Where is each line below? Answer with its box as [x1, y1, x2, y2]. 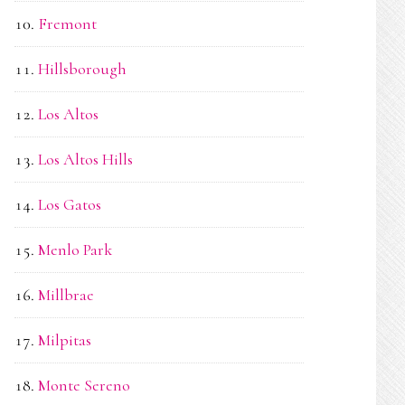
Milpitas [38, 330, 91, 350]
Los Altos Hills [38, 149, 133, 169]
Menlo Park [38, 240, 112, 259]
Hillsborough [38, 59, 127, 79]
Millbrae [38, 285, 94, 305]
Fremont [38, 14, 97, 33]
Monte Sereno [38, 375, 130, 395]
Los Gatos [38, 194, 101, 214]
